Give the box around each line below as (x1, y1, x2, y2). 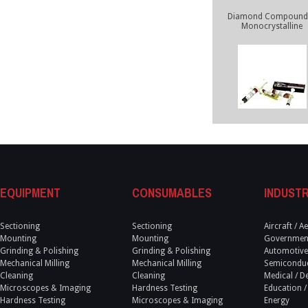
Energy (264, 296, 289, 305)
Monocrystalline (241, 21, 303, 31)
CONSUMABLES (132, 184, 212, 201)
